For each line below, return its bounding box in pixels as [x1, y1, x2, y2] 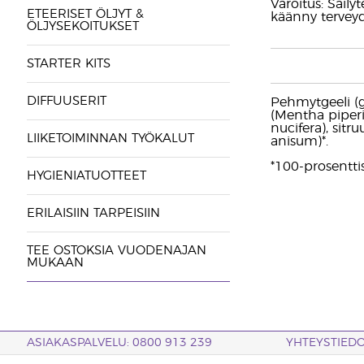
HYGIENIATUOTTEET [26, 170, 146, 182]
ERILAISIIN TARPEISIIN [26, 207, 160, 219]
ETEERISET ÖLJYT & [26, 8, 144, 20]
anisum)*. [270, 135, 328, 148]
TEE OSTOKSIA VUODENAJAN [26, 245, 206, 257]
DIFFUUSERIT [26, 95, 106, 107]
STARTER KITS [26, 58, 110, 70]
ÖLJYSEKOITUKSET [26, 20, 139, 32]
